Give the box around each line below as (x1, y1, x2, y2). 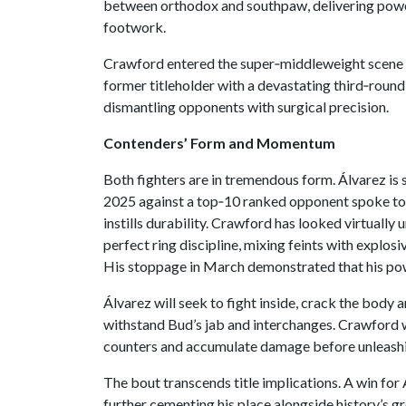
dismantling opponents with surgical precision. (103, 97, 389, 115)
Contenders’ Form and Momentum (103, 133, 335, 151)
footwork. (103, 17, 166, 35)
